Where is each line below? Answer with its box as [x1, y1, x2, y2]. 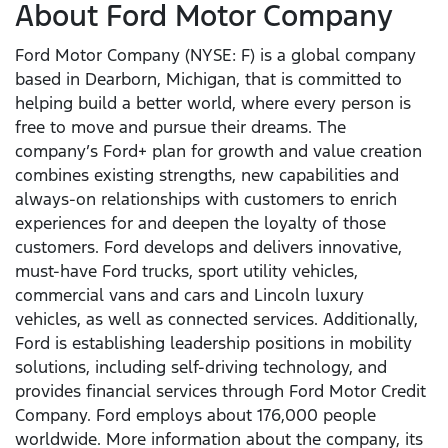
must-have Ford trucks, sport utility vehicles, [15, 260, 358, 283]
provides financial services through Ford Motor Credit [15, 380, 426, 403]
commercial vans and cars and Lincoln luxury [15, 284, 364, 307]
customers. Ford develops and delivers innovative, [15, 236, 402, 259]
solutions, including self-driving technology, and [15, 356, 387, 379]
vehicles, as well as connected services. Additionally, [15, 308, 418, 331]
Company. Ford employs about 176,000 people [15, 404, 376, 427]
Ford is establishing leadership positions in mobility [15, 332, 412, 355]
